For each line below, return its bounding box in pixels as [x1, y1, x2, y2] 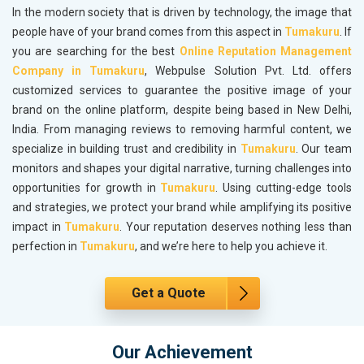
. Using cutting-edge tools [215, 181, 353, 195]
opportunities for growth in [12, 181, 161, 195]
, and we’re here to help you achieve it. [135, 240, 327, 253]
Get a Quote [131, 285, 206, 301]
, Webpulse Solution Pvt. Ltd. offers [145, 64, 353, 78]
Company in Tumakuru [12, 64, 145, 78]
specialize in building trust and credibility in [12, 142, 240, 156]
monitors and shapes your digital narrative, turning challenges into [12, 162, 352, 175]
